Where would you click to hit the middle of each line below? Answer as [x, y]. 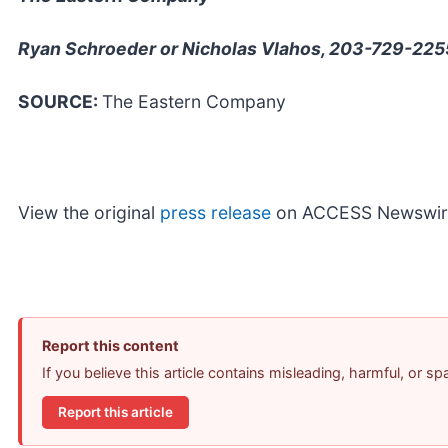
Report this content [110, 345]
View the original [89, 212]
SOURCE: [60, 101]
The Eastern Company [194, 101]
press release [215, 212]
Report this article [115, 412]
